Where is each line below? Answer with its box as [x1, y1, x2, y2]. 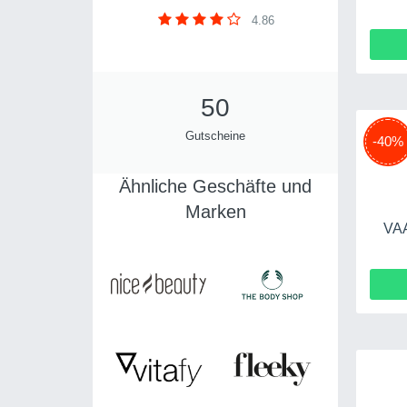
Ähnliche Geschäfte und [119, 176, 312, 196]
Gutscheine [185, 129, 245, 143]
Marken [184, 202, 246, 222]
